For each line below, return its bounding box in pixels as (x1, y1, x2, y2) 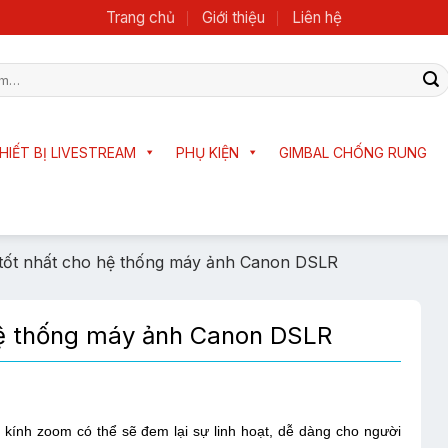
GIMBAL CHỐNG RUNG (279, 144, 427, 161)
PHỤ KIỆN (176, 144, 239, 161)
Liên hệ (291, 7, 342, 27)
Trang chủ (106, 7, 176, 27)
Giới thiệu (202, 7, 265, 27)
